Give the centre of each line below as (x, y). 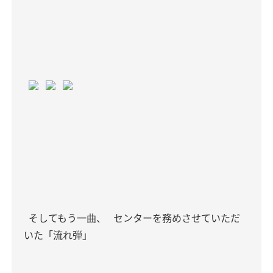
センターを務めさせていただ (175, 218)
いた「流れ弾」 (58, 235)
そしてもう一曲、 (66, 218)
